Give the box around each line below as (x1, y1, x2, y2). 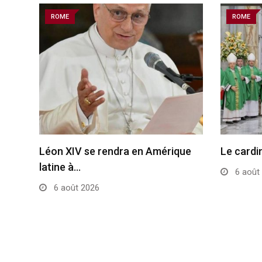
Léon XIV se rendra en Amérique (39, 145, 191, 157)
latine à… (39, 161, 81, 173)
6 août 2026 (51, 182, 99, 193)
